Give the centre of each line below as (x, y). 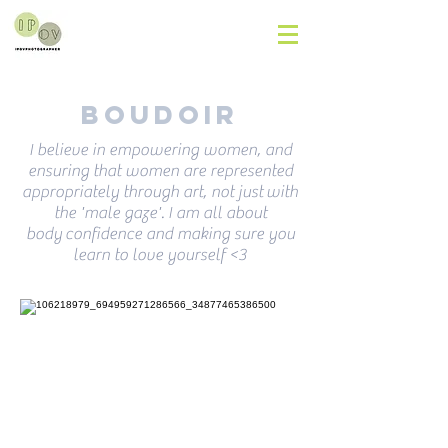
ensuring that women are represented (160, 171)
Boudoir (160, 114)
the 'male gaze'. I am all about (160, 213)
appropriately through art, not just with (160, 192)
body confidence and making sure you (160, 234)
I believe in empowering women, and (160, 150)
